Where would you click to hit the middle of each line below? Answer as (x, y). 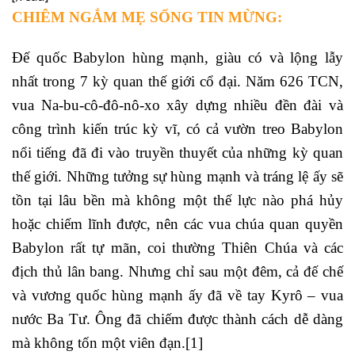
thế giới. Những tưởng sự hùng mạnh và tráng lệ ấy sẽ (177, 176)
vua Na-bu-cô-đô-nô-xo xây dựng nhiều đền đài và (177, 105)
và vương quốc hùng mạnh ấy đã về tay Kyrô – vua (177, 295)
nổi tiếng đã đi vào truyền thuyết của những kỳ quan (177, 152)
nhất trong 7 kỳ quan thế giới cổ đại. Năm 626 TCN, (177, 81)
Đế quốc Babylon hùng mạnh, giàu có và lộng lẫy (177, 57)
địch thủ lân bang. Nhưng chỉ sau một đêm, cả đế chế (177, 271)
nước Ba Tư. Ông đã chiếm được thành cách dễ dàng (177, 319)
